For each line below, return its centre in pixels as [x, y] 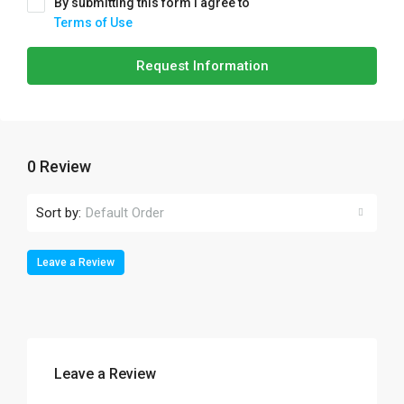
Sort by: [59, 212]
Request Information [202, 66]
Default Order [125, 213]
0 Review [59, 166]
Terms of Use [93, 23]
